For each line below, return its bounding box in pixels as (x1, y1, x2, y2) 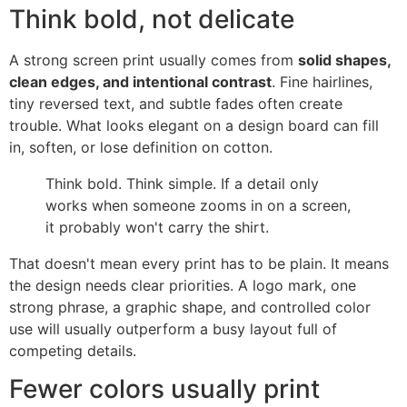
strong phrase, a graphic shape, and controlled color (9, 297, 371, 316)
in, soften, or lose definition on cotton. (9, 137, 273, 156)
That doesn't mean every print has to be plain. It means (9, 253, 389, 273)
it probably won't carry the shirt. (45, 217, 269, 236)
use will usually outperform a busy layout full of (9, 319, 337, 338)
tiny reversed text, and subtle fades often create (9, 94, 342, 113)
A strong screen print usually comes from (9, 50, 298, 69)
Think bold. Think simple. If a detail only (45, 174, 319, 193)
